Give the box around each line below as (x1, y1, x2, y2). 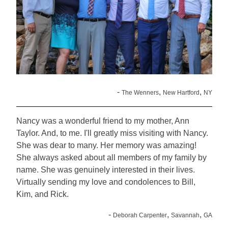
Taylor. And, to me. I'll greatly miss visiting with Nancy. (16, 129, 208, 138)
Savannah (170, 212, 199, 219)
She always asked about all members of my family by (16, 153, 207, 162)
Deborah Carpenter (112, 212, 167, 219)
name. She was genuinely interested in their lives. (16, 165, 195, 175)
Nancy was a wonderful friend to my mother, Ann (16, 117, 189, 126)
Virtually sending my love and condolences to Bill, (16, 178, 195, 187)
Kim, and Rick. (16, 190, 69, 199)
